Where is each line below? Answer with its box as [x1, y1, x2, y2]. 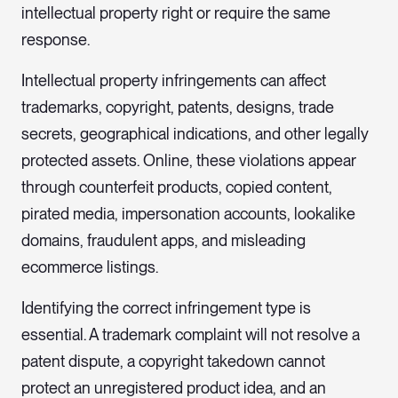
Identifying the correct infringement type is [21, 298, 311, 318]
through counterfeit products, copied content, [21, 178, 332, 197]
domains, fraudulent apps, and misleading [21, 231, 306, 251]
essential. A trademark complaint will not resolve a [21, 325, 360, 345]
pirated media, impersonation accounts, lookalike [21, 204, 355, 224]
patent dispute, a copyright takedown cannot [21, 352, 325, 371]
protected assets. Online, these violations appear [21, 151, 356, 171]
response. [21, 30, 90, 50]
